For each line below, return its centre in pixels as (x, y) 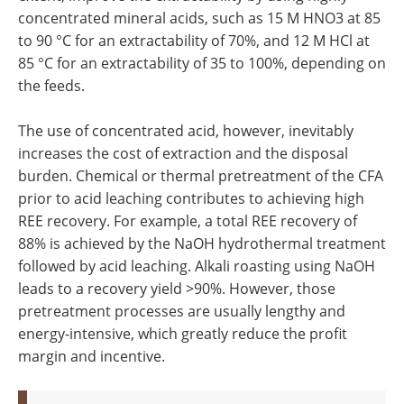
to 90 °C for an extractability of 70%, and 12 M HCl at (194, 40)
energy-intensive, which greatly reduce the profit (183, 333)
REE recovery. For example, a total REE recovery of (188, 220)
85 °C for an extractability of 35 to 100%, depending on (202, 63)
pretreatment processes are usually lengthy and (182, 311)
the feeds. (51, 85)
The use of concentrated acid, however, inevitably (186, 130)
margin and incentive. (92, 356)
